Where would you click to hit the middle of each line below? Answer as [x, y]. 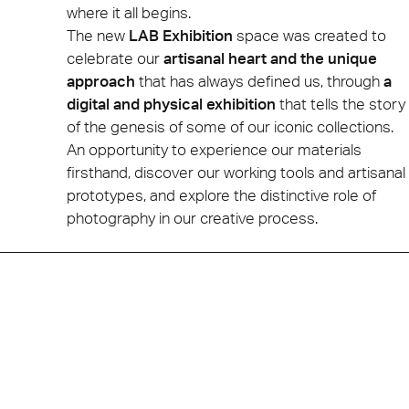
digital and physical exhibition [171, 103]
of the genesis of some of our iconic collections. [230, 126]
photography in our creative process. [192, 217]
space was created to [309, 35]
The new [97, 35]
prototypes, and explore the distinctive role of [221, 194]
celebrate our [115, 58]
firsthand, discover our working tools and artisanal [236, 172]
